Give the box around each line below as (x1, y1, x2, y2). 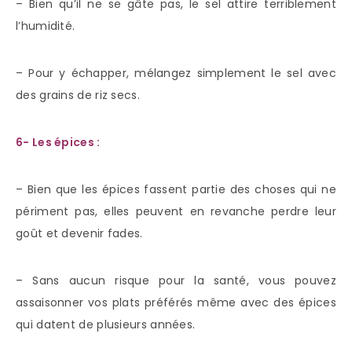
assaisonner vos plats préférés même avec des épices (16, 295, 336, 311)
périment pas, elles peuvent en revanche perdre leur (16, 203, 336, 220)
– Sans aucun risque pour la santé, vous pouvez (16, 273, 336, 289)
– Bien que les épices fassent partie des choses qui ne (16, 181, 336, 198)
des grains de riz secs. (16, 87, 140, 104)
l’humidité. (16, 18, 75, 35)
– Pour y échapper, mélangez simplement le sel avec (16, 65, 336, 82)
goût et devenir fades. (16, 225, 143, 242)
